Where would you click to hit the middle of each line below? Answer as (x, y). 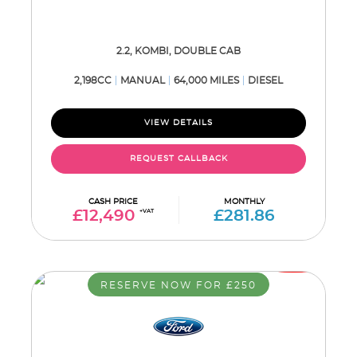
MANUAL (143, 80)
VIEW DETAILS (178, 123)
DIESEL (265, 80)
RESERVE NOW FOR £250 (178, 285)
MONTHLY (244, 202)
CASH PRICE (113, 202)
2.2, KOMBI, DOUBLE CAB (178, 51)
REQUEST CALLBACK (178, 159)
